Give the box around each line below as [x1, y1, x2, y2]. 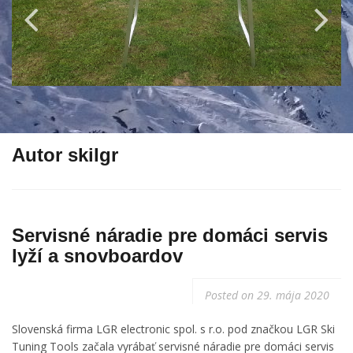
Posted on [205, 290, 257, 306]
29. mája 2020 [257, 290, 329, 306]
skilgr [68, 147, 118, 169]
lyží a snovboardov [12, 247, 183, 269]
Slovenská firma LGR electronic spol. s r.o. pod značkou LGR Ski [12, 324, 335, 340]
